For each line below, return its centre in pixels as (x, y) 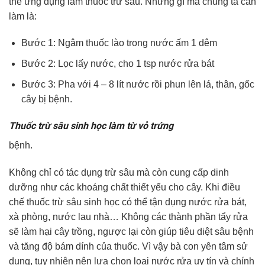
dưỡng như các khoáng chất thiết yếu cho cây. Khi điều (125, 188)
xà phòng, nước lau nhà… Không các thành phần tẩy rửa (128, 217)
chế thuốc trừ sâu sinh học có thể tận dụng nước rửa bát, (128, 202)
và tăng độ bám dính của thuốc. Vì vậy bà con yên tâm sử (128, 247)
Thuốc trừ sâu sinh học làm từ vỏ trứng (91, 126)
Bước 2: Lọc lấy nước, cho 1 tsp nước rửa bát (117, 64)
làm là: (23, 16)
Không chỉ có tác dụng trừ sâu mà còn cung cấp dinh (119, 173)
